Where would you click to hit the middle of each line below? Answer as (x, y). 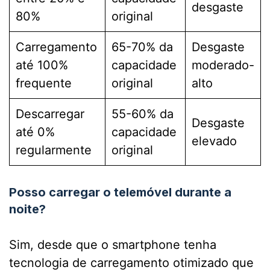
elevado (214, 141)
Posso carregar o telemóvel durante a (120, 193)
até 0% (35, 132)
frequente (44, 83)
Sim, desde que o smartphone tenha (113, 245)
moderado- (223, 65)
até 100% (42, 65)
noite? (27, 209)
